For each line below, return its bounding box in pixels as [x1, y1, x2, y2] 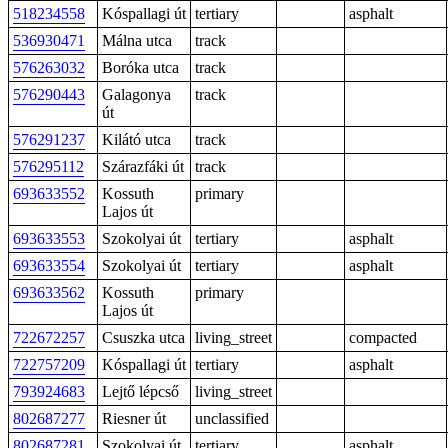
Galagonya [102, 86, 171, 103]
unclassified [195, 410, 269, 427]
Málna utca [102, 32, 172, 49]
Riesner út [102, 410, 166, 427]
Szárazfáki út [102, 158, 184, 175]
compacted [349, 329, 417, 346]
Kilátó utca [102, 131, 171, 148]
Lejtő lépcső [102, 383, 179, 400]
